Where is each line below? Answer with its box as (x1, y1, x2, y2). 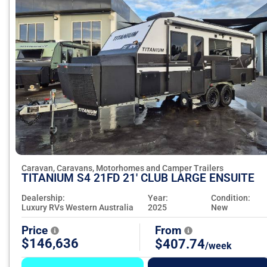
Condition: (211, 193, 250, 203)
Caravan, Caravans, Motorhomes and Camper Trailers (21, 163, 223, 173)
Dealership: (21, 193, 65, 203)
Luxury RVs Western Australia (21, 203, 133, 213)
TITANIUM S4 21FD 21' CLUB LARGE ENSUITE (21, 171, 254, 185)
